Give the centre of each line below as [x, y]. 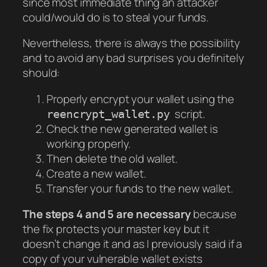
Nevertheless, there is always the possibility [131, 43]
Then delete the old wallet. [112, 158]
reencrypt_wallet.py [108, 114]
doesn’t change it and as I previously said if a [133, 244]
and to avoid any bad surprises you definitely [133, 58]
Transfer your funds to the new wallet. [140, 188]
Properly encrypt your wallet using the [141, 99]
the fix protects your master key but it [116, 229]
